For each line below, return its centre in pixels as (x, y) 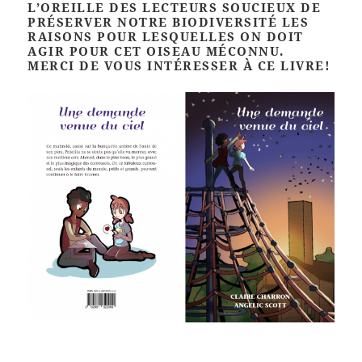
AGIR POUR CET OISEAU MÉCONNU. (156, 51)
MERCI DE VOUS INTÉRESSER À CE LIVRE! (179, 66)
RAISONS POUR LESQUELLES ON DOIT (166, 37)
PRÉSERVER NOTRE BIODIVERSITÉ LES (168, 22)
